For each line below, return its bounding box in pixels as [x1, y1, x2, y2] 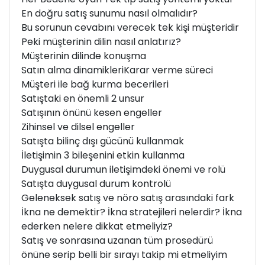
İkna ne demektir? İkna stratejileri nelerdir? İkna [21, 205, 242, 219]
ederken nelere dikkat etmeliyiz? [21, 219, 173, 234]
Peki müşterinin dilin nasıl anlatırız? [21, 35, 181, 49]
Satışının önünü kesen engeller [21, 106, 162, 120]
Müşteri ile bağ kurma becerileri [21, 77, 169, 92]
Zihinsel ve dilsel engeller [21, 120, 135, 134]
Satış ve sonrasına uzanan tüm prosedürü [21, 234, 213, 248]
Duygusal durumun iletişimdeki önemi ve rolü [21, 163, 225, 177]
